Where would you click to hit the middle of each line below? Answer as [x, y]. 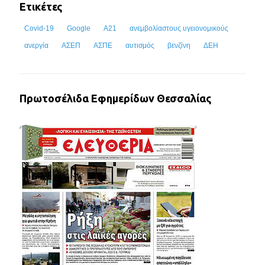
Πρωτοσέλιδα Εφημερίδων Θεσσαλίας [115, 98]
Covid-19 [39, 29]
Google [79, 29]
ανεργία [36, 46]
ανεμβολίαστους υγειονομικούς [179, 29]
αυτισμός [140, 46]
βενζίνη [179, 46]
